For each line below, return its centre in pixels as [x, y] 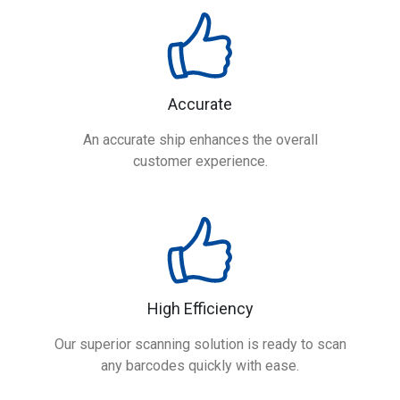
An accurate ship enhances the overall [200, 140]
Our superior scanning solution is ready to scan [200, 344]
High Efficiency [200, 308]
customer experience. [200, 161]
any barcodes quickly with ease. [200, 366]
